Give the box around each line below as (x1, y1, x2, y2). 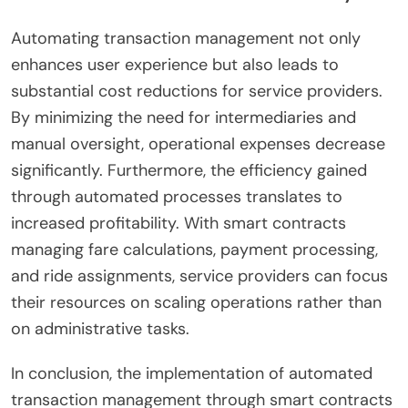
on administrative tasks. (11, 317, 189, 340)
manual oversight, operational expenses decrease (11, 132, 385, 155)
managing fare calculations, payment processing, (11, 238, 378, 260)
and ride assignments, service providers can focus (11, 264, 388, 287)
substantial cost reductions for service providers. (11, 79, 382, 102)
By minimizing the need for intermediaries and (11, 106, 356, 128)
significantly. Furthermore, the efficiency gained (11, 158, 367, 181)
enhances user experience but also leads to (11, 53, 339, 76)
